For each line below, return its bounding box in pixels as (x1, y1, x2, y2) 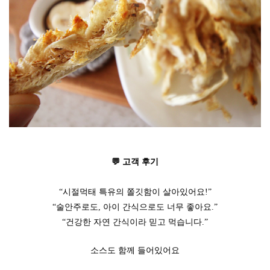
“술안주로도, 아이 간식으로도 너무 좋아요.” (52, 202, 218, 212)
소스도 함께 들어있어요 (90, 245, 180, 255)
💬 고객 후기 (111, 156, 159, 166)
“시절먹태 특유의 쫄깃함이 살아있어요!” (58, 187, 212, 196)
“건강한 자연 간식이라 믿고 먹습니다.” (62, 217, 208, 227)
